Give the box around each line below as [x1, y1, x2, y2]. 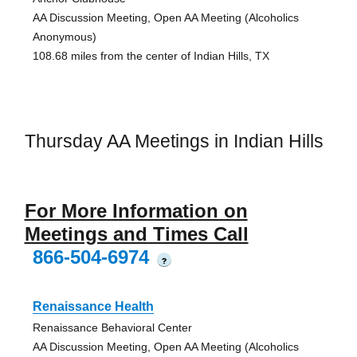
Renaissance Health [32, 299, 154, 313]
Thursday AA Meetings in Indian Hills [24, 131, 324, 152]
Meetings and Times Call [24, 222, 249, 245]
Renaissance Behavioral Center [32, 320, 192, 334]
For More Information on [24, 199, 248, 222]
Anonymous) [32, 30, 96, 44]
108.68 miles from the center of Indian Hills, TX [32, 49, 269, 63]
